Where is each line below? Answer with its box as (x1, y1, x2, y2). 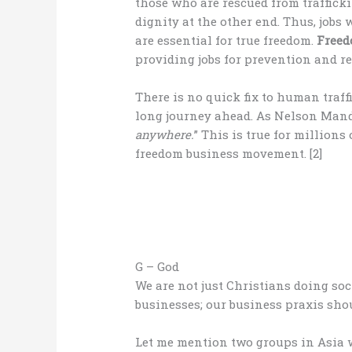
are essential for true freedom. (135, 32, 317, 49)
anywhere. (135, 126, 195, 143)
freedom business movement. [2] (135, 145, 323, 162)
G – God (135, 258, 180, 275)
